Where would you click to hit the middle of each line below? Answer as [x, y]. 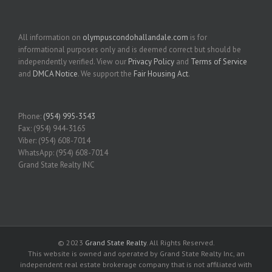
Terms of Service [219, 61]
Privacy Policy [151, 61]
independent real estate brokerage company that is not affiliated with [136, 264]
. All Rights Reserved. [180, 242]
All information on [50, 37]
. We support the [106, 73]
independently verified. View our [73, 61]
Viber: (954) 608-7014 [54, 140]
